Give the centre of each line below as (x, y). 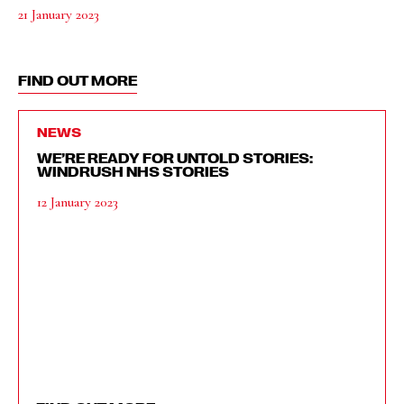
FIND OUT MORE (78, 80)
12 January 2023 (78, 202)
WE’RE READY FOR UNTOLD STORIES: (175, 157)
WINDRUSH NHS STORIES (133, 171)
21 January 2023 (59, 14)
